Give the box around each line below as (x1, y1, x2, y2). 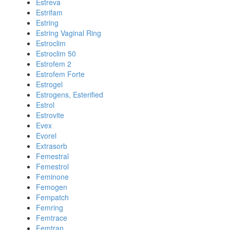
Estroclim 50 (36, 48, 76, 59)
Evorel (36, 130, 56, 141)
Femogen (36, 182, 67, 192)
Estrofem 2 (36, 59, 71, 69)
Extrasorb (36, 141, 67, 151)
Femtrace (36, 213, 67, 223)
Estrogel (36, 79, 63, 89)
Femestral (36, 151, 69, 161)
